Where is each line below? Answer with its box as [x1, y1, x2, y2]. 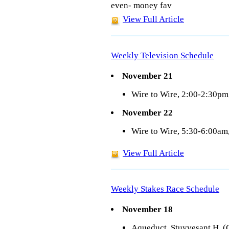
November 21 [122, 71, 173, 81]
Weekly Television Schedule [111, 50, 214, 60]
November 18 [122, 204, 173, 214]
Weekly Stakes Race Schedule [111, 184, 219, 194]
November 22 [122, 107, 173, 118]
